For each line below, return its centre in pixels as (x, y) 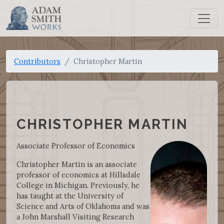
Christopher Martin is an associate (77, 164)
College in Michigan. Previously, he (78, 185)
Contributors (37, 61)
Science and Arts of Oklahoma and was (83, 206)
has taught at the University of (70, 195)
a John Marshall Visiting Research (75, 216)
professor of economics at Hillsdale (78, 174)
